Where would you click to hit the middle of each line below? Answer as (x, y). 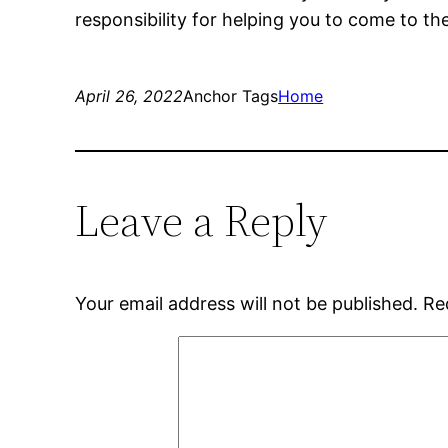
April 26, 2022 (129, 96)
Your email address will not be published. (247, 304)
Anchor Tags (231, 96)
